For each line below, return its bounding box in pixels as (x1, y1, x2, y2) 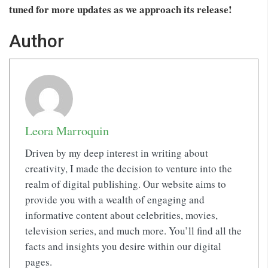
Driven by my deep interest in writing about (25, 145, 208, 160)
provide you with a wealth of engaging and (25, 192, 205, 206)
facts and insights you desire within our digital (25, 239, 221, 253)
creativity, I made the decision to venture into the (25, 161, 232, 175)
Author (9, 31, 64, 52)
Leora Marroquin (25, 121, 109, 139)
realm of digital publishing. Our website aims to (25, 176, 226, 191)
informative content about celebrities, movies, (25, 208, 218, 222)
